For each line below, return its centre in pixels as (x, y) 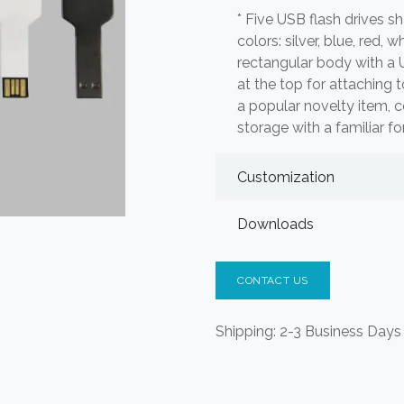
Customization (286, 177)
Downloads (275, 224)
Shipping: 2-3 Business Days (308, 331)
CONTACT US (273, 280)
